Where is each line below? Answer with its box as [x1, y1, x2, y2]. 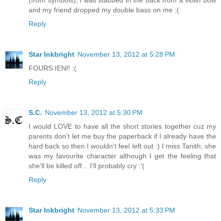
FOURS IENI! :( [29, 64, 76, 73]
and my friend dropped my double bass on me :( [29, 6, 179, 14]
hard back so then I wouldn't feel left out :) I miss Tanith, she [29, 142, 216, 150]
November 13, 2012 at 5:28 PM [77, 50, 175, 59]
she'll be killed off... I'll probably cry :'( [29, 162, 145, 170]
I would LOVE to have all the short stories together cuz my [29, 122, 216, 131]
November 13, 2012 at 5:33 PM [77, 206, 175, 215]
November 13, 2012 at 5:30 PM [45, 109, 143, 117]
